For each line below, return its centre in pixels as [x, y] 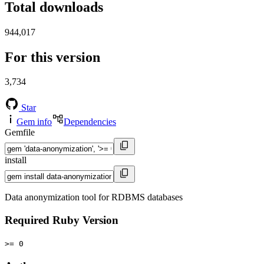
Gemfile [20, 133]
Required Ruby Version [62, 220]
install [16, 160]
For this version [52, 57]
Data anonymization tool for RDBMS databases [94, 197]
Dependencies [90, 122]
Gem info [34, 122]
